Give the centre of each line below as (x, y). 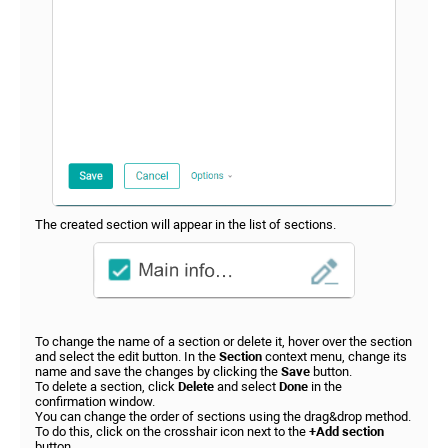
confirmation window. (95, 402)
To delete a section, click (106, 387)
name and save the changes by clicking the (158, 372)
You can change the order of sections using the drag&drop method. (223, 417)
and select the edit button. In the (127, 357)
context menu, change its (336, 357)
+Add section (346, 432)
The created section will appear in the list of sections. (185, 224)
